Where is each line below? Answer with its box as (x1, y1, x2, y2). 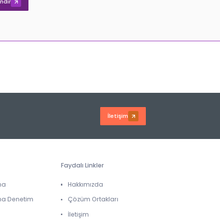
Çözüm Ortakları (67, 195, 118, 204)
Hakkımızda (67, 180, 103, 189)
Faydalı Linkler (60, 161, 104, 170)
